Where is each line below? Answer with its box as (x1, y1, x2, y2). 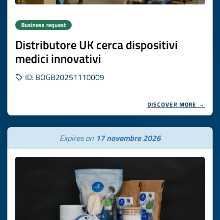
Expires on (59, 132, 96, 144)
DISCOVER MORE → (147, 100, 205, 109)
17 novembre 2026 (96, 132, 161, 144)
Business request (21, 20, 66, 29)
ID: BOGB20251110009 (23, 71, 104, 83)
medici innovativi (15, 50, 101, 67)
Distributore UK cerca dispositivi (15, 36, 178, 54)
